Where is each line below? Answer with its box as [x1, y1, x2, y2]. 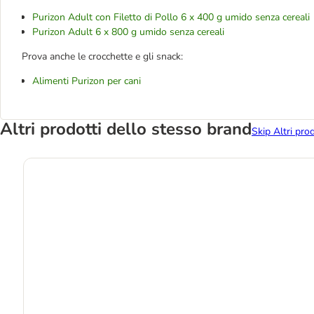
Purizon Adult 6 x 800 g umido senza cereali [32, 25, 224, 39]
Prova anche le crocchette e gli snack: [22, 49, 183, 63]
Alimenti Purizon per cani [32, 74, 141, 88]
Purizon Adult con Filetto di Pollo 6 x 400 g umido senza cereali [32, 10, 310, 24]
